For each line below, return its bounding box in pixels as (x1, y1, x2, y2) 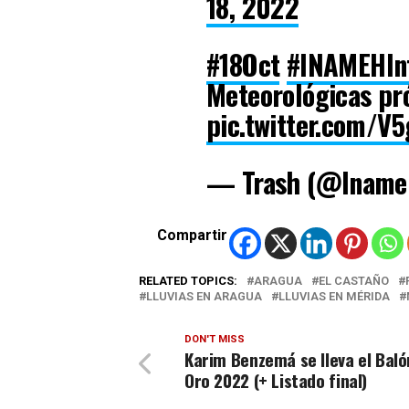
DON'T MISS (184, 332, 245, 345)
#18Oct (206, 43, 280, 85)
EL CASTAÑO (319, 273, 389, 288)
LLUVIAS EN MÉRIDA (278, 288, 390, 303)
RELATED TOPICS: (139, 273, 237, 288)
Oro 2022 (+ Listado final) (184, 366, 368, 393)
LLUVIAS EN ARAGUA (146, 288, 262, 303)
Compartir (156, 225, 227, 244)
